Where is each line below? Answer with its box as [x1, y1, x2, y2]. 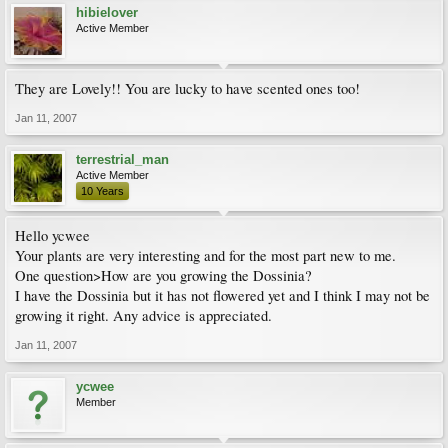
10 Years [81, 185, 124, 197]
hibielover [76, 5, 138, 20]
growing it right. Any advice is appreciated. [15, 306, 272, 325]
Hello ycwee [15, 226, 90, 245]
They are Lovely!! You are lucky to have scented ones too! [15, 79, 360, 98]
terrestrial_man [76, 152, 169, 167]
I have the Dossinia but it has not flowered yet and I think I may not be [15, 286, 430, 305]
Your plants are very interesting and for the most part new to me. [15, 246, 396, 265]
